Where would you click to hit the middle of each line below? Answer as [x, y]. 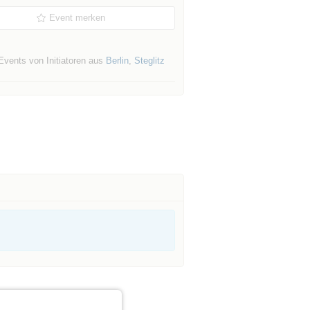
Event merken [77, 18]
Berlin [117, 61]
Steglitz [149, 61]
